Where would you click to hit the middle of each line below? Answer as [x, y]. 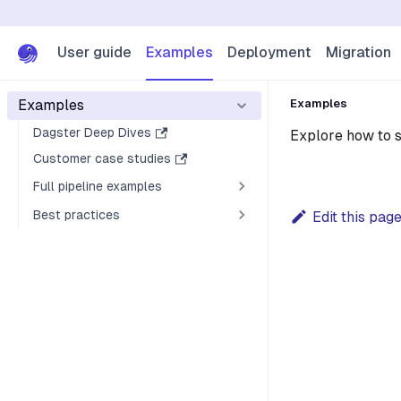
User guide [94, 52]
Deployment [269, 52]
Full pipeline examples [98, 186]
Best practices [77, 214]
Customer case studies [102, 158]
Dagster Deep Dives [92, 132]
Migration [358, 52]
